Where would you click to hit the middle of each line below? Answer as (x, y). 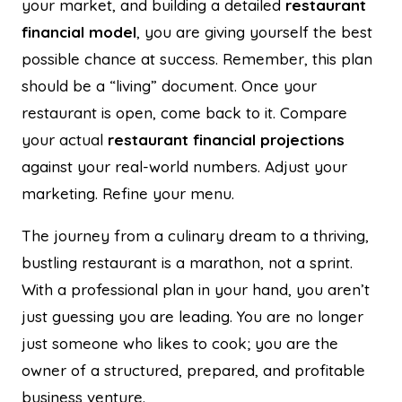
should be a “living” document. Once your (169, 85)
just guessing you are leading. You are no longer (192, 316)
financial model (79, 31)
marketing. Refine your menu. (128, 193)
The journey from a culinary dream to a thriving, (195, 235)
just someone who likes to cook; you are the (180, 343)
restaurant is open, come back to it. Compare (184, 112)
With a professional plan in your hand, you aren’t (196, 289)
